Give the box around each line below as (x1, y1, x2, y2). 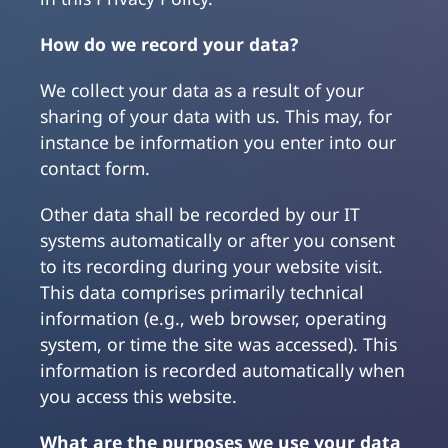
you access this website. (40, 384, 237, 409)
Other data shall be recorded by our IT (40, 202, 360, 227)
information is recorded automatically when (40, 358, 405, 383)
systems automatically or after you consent (40, 228, 395, 253)
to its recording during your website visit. (40, 254, 383, 279)
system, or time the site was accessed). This (40, 332, 397, 357)
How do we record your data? (40, 32, 298, 57)
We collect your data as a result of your (40, 78, 364, 103)
